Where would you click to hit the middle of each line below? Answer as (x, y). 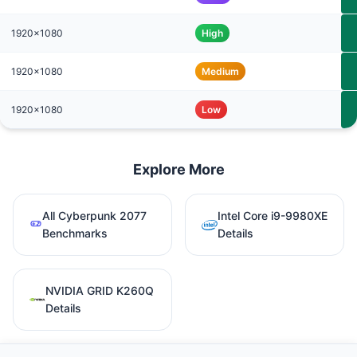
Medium (220, 71)
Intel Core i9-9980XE (273, 215)
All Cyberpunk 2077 (95, 215)
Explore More (178, 169)
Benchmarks (75, 233)
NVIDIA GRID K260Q (100, 290)
